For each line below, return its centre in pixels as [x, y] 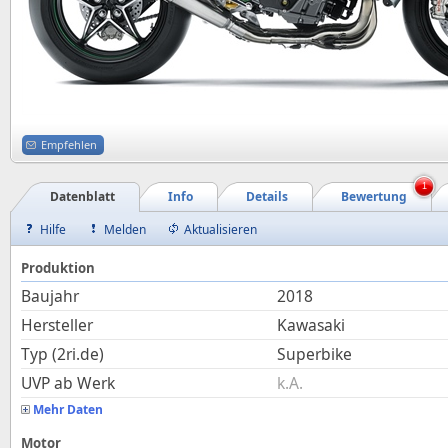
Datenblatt [82, 196]
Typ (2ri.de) [62, 354]
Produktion [58, 268]
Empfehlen [69, 144]
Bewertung [374, 196]
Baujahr [50, 296]
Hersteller [57, 325]
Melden [125, 229]
